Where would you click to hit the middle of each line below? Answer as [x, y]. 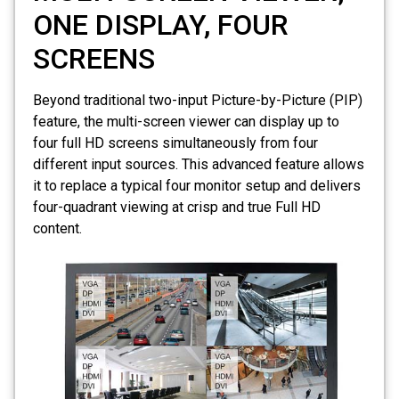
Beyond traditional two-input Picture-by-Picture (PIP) [198, 100]
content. [57, 228]
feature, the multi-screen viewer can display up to [186, 121]
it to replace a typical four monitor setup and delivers [197, 185]
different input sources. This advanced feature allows [199, 164]
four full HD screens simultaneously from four [175, 142]
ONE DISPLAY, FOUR [161, 24]
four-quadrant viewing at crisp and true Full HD [177, 207]
